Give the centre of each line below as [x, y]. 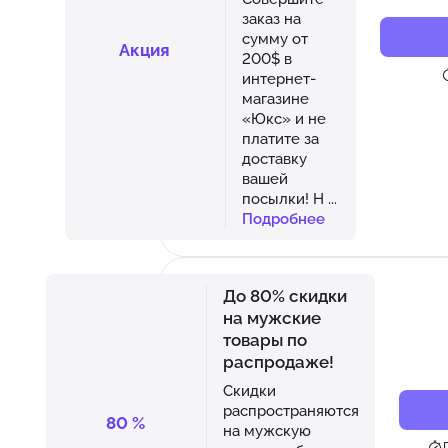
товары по [264, 339]
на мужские [271, 317]
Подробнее [283, 218]
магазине [275, 98]
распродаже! [278, 361]
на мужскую [266, 430]
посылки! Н [284, 198]
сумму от [274, 38]
